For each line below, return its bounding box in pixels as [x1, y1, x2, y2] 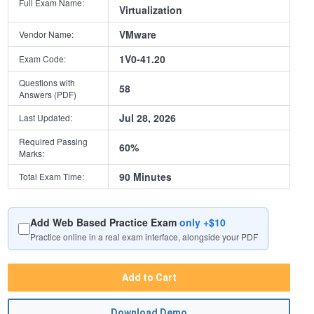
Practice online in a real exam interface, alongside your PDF [30, 231, 259, 243]
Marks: [19, 147, 45, 160]
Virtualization [119, 3, 183, 18]
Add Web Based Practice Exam [30, 215, 180, 230]
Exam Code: [19, 53, 67, 65]
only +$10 [179, 215, 226, 230]
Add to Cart [121, 272, 177, 284]
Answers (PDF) [19, 88, 77, 101]
